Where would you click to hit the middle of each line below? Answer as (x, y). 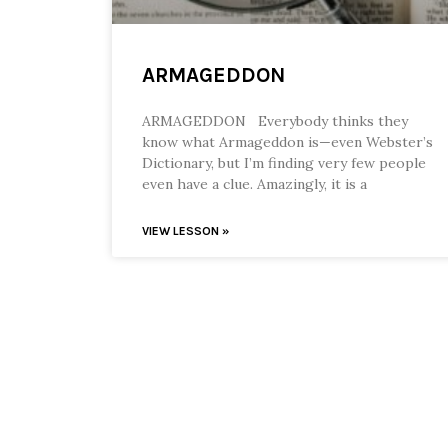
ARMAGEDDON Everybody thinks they (275, 121)
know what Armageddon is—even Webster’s (287, 142)
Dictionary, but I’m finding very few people (284, 163)
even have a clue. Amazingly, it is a (254, 184)
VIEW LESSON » (185, 231)
